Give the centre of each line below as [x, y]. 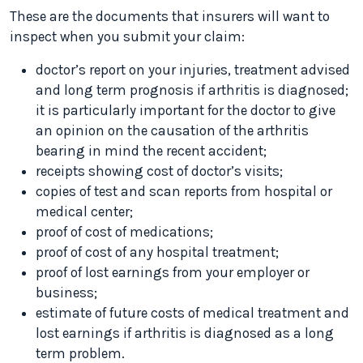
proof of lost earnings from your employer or [173, 273]
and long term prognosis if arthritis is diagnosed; [192, 90]
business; [66, 293]
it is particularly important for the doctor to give [186, 111]
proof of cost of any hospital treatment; [157, 252]
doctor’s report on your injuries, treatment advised [193, 70]
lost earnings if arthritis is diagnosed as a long [185, 333]
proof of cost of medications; [124, 232]
